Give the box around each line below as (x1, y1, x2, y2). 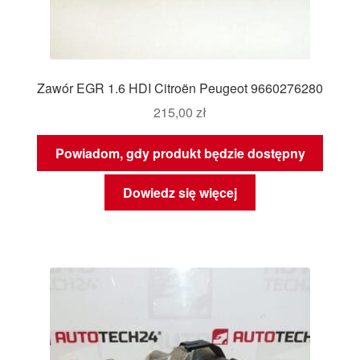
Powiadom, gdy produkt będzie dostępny (55, 144, 305, 163)
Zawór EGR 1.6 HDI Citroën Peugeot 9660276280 (37, 78, 323, 97)
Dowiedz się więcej (123, 182, 237, 202)
